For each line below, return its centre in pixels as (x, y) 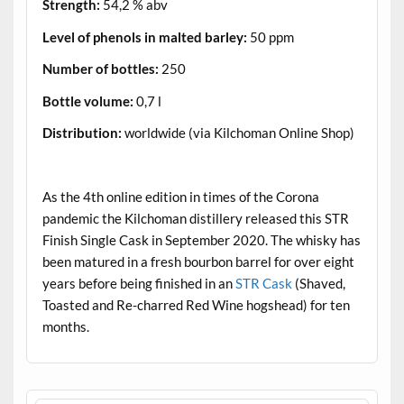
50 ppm (270, 37)
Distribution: (82, 132)
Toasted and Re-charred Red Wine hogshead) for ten (196, 304)
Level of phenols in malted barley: (144, 37)
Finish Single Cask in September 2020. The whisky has (201, 239)
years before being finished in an (138, 283)
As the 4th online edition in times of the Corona (180, 196)
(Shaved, (318, 283)
